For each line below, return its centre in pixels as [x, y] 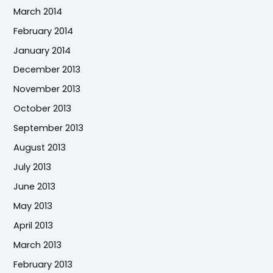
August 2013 [40, 148]
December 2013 [47, 70]
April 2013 [34, 225]
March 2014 [38, 11]
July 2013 [33, 167]
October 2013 [43, 109]
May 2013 [33, 206]
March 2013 [38, 245]
